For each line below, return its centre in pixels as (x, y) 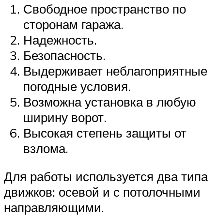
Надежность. (60, 40)
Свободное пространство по (105, 9)
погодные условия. (77, 86)
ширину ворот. (65, 117)
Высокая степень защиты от (105, 133)
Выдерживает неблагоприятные (115, 71)
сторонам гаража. (73, 24)
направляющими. (54, 207)
